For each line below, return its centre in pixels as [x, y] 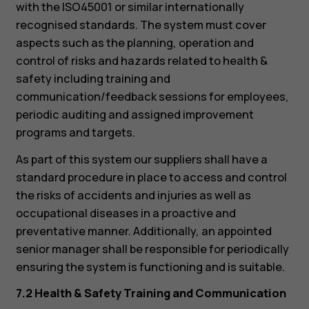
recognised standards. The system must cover [141, 25]
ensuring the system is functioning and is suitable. [150, 267]
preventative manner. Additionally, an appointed [143, 231]
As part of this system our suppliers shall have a [141, 159]
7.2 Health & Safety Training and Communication [151, 293]
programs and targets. [75, 133]
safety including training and [93, 79]
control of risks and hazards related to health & [141, 61]
